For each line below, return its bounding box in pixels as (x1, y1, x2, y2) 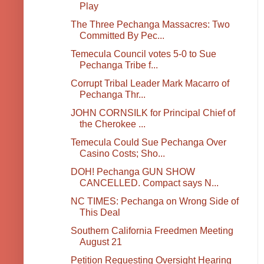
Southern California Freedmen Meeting (70, 226, 233, 236)
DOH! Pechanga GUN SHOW (70, 167, 195, 177)
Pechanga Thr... (79, 90, 146, 100)
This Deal (79, 207, 120, 218)
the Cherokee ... (79, 119, 146, 130)
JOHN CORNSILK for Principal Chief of (70, 108, 235, 118)
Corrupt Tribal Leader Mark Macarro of (70, 78, 229, 89)
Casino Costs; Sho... (79, 148, 165, 159)
